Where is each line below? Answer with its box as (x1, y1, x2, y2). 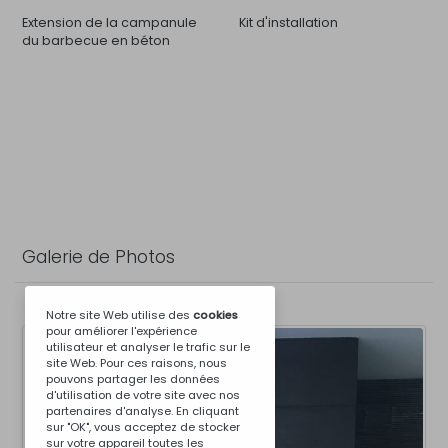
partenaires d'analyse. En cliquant (46, 403, 239, 419)
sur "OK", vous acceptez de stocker (46, 419, 240, 435)
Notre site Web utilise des (46, 307, 193, 323)
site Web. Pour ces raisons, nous (46, 355, 227, 371)
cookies (193, 307, 238, 323)
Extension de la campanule (22, 14, 197, 32)
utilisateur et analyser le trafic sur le (46, 339, 250, 355)
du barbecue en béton (22, 32, 170, 50)
